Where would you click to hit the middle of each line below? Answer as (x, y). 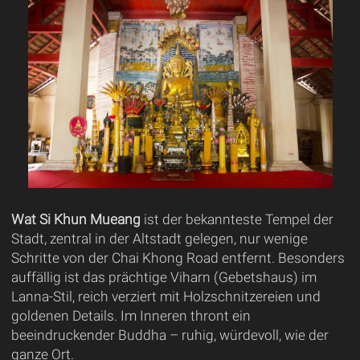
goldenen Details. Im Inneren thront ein (131, 316)
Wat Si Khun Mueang (76, 220)
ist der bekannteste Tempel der (237, 220)
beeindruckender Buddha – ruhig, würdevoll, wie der (170, 335)
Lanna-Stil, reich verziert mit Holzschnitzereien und (166, 297)
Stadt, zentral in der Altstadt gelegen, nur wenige (159, 239)
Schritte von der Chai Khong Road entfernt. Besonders (178, 258)
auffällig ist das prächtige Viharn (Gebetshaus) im (164, 278)
